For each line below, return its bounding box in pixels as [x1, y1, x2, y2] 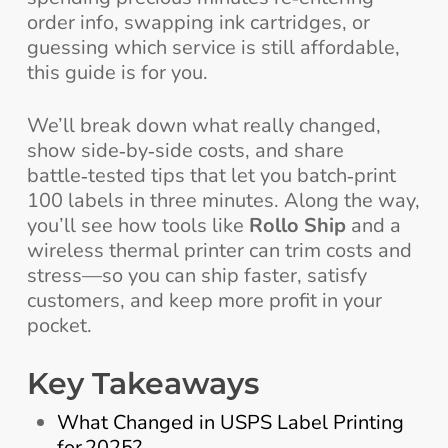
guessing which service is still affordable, [26, 33, 400, 61]
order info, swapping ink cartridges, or [26, 8, 370, 36]
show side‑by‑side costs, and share [26, 136, 344, 164]
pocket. [26, 311, 92, 339]
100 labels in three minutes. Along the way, [26, 186, 420, 214]
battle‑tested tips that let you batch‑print [26, 161, 396, 189]
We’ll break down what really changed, [26, 111, 381, 139]
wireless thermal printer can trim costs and [26, 236, 412, 264]
